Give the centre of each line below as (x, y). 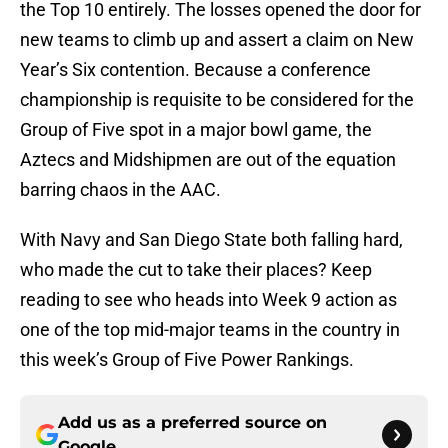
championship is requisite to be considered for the (217, 100)
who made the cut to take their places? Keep (196, 270)
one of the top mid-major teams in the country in (210, 330)
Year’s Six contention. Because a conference (195, 70)
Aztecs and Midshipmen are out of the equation (208, 160)
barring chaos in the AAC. (120, 190)
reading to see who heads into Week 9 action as (208, 300)
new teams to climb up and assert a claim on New (217, 40)
